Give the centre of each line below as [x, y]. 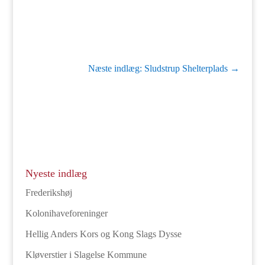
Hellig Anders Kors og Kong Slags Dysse [103, 234]
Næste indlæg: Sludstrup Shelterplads [158, 69]
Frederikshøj [49, 193]
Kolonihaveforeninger [66, 214]
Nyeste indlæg [56, 174]
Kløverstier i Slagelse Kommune [86, 255]
